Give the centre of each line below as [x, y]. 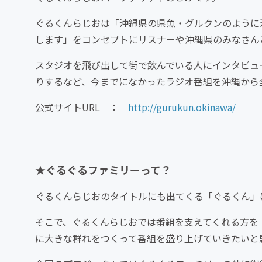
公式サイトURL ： [82, 107]
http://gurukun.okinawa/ [182, 107]
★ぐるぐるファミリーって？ [103, 170]
